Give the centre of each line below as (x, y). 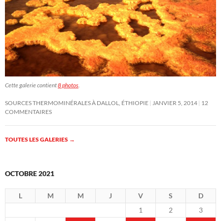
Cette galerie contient (31, 85)
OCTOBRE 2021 (30, 174)
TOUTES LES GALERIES (37, 140)
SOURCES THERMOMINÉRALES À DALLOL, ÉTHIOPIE (77, 103)
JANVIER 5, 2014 (175, 103)
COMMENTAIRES (28, 112)
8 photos (68, 85)
